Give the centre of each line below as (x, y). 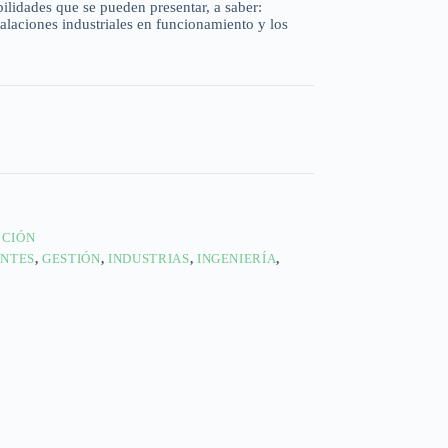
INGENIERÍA (236, 259)
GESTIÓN (71, 259)
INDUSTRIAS (149, 259)
